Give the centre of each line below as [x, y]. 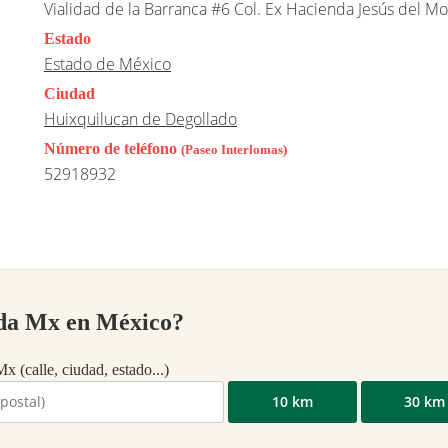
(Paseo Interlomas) [234, 150]
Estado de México [107, 64]
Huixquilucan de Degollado [140, 119]
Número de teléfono [112, 149]
